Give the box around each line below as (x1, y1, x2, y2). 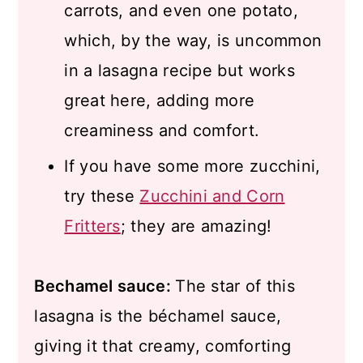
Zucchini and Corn (139, 186, 285, 206)
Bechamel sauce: (34, 276, 176, 296)
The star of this (175, 276, 296, 296)
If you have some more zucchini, (64, 156, 321, 176)
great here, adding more (64, 91, 255, 110)
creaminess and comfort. (64, 121, 260, 140)
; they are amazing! (120, 216, 272, 236)
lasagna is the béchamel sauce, (34, 306, 282, 326)
